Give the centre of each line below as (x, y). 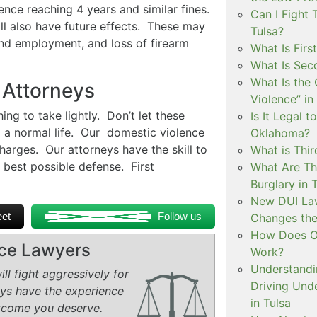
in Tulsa (270, 302)
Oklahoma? (280, 133)
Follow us (180, 216)
